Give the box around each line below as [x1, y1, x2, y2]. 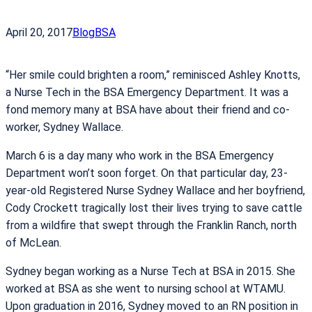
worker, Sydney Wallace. [6, 120, 123, 134]
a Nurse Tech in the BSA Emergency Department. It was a [6, 85, 288, 99]
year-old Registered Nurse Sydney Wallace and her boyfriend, [6, 183, 305, 197]
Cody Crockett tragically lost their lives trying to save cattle [6, 201, 302, 214]
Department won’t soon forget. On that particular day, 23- [6, 166, 288, 180]
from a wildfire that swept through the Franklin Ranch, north [6, 218, 297, 232]
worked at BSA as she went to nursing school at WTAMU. [6, 281, 286, 295]
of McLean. [6, 235, 61, 249]
